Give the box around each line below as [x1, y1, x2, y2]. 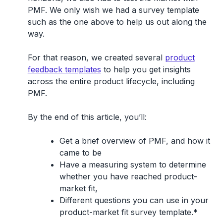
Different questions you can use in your [59, 195, 209, 205]
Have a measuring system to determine [59, 159, 206, 169]
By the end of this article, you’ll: [27, 111, 147, 122]
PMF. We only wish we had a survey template [27, 4, 199, 15]
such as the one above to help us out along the [27, 16, 207, 27]
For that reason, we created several [27, 52, 165, 62]
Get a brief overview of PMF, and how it [59, 135, 210, 146]
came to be [59, 147, 102, 158]
